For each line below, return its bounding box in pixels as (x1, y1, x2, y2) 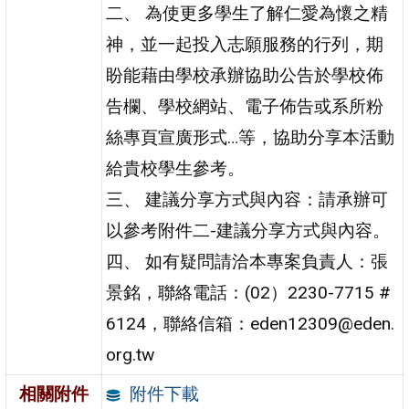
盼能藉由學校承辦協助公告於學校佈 (106, 64, 384, 86)
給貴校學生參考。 (106, 157, 246, 179)
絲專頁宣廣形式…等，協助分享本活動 (106, 126, 395, 148)
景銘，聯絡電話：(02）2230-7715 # (106, 281, 392, 303)
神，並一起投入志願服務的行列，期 (106, 33, 384, 55)
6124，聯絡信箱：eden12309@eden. (106, 312, 395, 334)
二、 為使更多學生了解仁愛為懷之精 (106, 2, 389, 24)
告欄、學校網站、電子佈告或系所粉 (106, 95, 384, 117)
